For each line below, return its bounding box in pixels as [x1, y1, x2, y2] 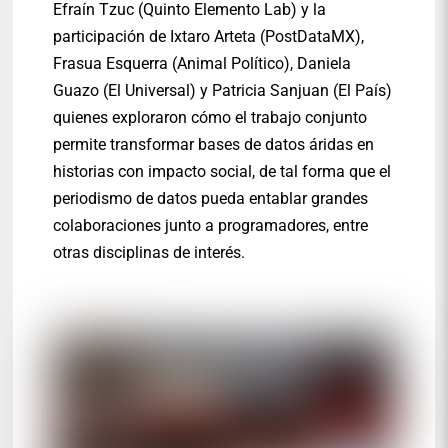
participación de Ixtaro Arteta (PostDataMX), [53, 27, 365, 47]
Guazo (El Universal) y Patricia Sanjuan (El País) [53, 81, 393, 101]
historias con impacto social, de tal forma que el [53, 162, 392, 182]
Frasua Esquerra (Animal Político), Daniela [53, 54, 352, 74]
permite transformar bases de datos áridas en [53, 135, 375, 155]
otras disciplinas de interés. [53, 243, 246, 263]
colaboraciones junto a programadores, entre [53, 216, 369, 236]
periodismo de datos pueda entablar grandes [53, 189, 369, 209]
